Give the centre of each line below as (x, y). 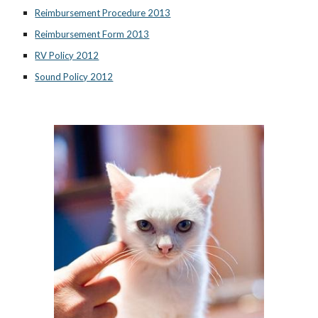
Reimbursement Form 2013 (92, 34)
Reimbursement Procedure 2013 (103, 13)
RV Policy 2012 (67, 55)
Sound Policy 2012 (74, 77)
